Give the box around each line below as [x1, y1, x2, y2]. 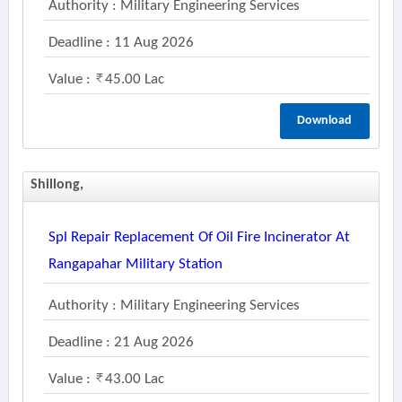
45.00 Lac [104, 72, 164, 87]
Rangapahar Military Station [48, 257, 223, 272]
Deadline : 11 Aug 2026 [48, 35, 194, 50]
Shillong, [30, 178, 87, 192]
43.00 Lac [104, 371, 164, 387]
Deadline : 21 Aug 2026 [48, 335, 194, 350]
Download [297, 114, 353, 127]
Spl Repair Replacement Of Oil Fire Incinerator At [48, 230, 350, 245]
